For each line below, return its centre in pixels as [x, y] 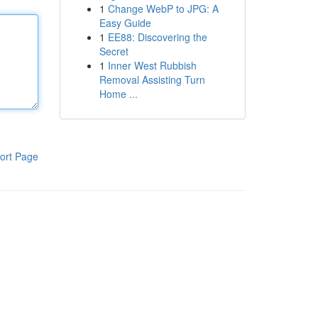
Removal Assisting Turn [152, 79]
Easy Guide [125, 23]
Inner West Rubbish [152, 65]
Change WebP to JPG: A [163, 9]
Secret [114, 51]
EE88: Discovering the [157, 37]
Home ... [118, 94]
